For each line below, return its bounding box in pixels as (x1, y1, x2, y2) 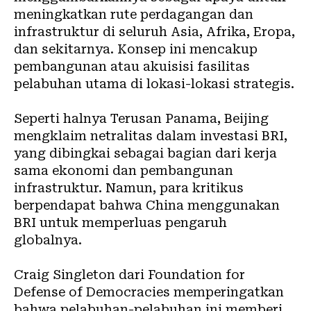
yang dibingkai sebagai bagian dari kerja (14, 145, 277, 160)
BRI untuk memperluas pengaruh (14, 215, 227, 230)
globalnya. (14, 232, 82, 247)
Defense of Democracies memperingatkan (14, 284, 284, 299)
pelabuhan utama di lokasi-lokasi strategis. (14, 76, 294, 91)
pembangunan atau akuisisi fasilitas (14, 58, 250, 74)
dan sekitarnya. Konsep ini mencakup (14, 41, 258, 56)
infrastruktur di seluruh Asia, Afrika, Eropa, (14, 24, 295, 39)
